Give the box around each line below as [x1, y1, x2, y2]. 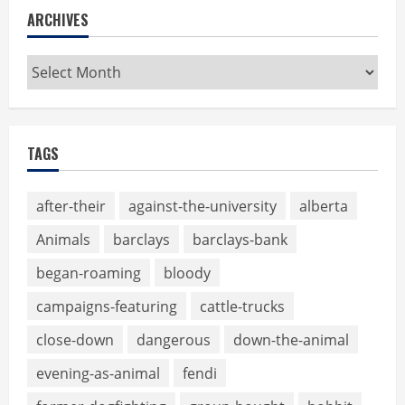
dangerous [137, 329, 211, 350]
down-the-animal [233, 329, 349, 350]
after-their [36, 195, 106, 216]
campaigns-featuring [36, 296, 177, 316]
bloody [164, 262, 211, 283]
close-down [36, 329, 114, 350]
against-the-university [128, 195, 277, 216]
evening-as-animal [36, 363, 160, 383]
